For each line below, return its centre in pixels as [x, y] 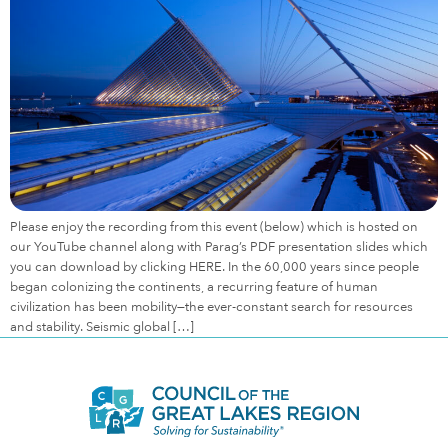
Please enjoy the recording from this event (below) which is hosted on [214, 227]
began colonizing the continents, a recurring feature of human [194, 287]
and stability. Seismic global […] [102, 327]
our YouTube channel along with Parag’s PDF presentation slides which [219, 247]
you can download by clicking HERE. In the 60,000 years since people [214, 267]
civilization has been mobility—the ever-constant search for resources [211, 307]
